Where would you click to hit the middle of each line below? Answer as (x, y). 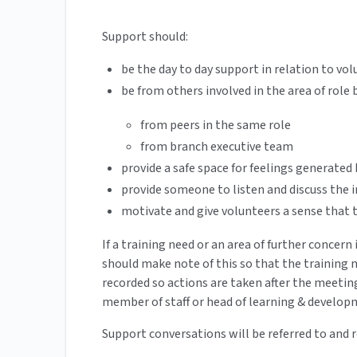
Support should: (145, 37)
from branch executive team (217, 147)
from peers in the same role (216, 126)
